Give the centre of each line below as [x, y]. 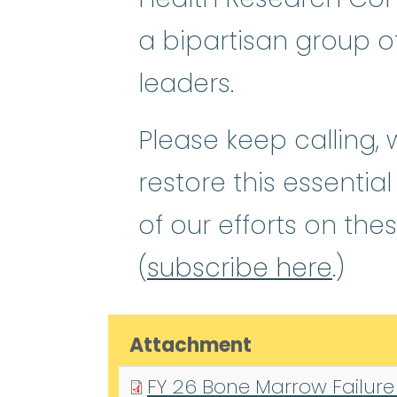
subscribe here [240, 269]
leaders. [190, 84]
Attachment [191, 346]
